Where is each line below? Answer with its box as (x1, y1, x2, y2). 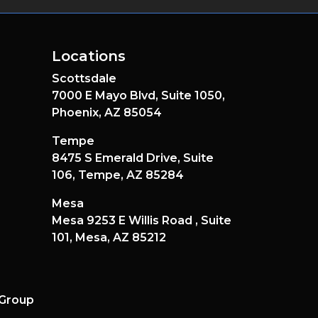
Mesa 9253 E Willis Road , (52, 214, 201, 227)
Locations (52, 48, 126, 65)
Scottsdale (52, 72, 116, 85)
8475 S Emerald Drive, (52, 151, 183, 165)
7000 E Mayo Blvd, (52, 89, 161, 102)
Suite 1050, (161, 89, 225, 102)
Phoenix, (52, 106, 104, 119)
